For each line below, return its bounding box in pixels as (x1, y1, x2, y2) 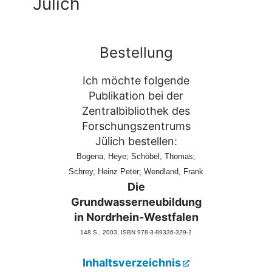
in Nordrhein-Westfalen (73, 210, 199, 223)
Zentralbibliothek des (82, 104, 190, 117)
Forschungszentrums (81, 119, 191, 132)
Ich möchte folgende (83, 73, 189, 87)
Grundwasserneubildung (70, 195, 202, 208)
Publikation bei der (89, 89, 183, 102)
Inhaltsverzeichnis (83, 256, 181, 269)
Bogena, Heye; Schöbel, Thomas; (76, 151, 195, 161)
